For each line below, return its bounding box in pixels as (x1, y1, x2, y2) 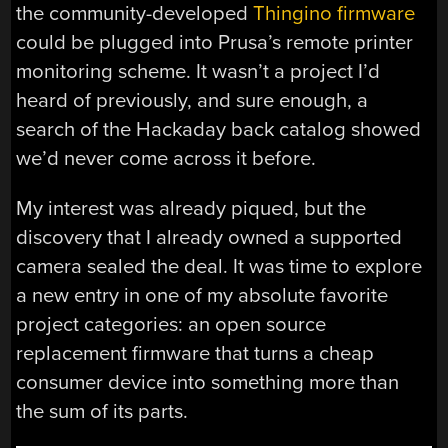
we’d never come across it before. (16, 146, 317, 172)
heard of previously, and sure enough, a (16, 88, 369, 114)
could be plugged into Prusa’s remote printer (16, 30, 414, 56)
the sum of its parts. (16, 398, 189, 424)
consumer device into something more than (16, 369, 400, 395)
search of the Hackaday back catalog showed (16, 117, 422, 143)
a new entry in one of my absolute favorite (16, 282, 389, 308)
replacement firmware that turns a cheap (16, 340, 375, 366)
